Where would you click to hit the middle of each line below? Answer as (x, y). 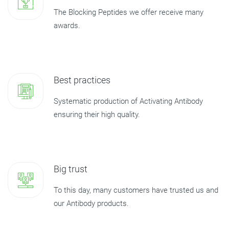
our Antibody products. (91, 203)
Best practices (82, 80)
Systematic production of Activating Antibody (128, 101)
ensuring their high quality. (97, 114)
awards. (67, 26)
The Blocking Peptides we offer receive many (129, 12)
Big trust (71, 169)
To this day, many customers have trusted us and (136, 190)
